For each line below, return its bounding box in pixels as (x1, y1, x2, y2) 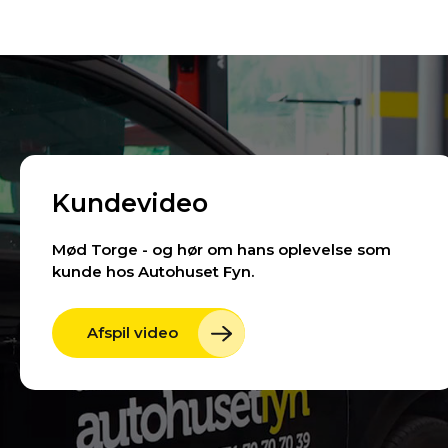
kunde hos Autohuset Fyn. (52, 262, 254, 281)
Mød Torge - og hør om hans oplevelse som (52, 240, 391, 259)
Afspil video (87, 323, 178, 342)
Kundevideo (52, 188, 208, 218)
